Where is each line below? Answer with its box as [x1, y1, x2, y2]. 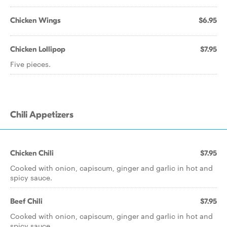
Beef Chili [10, 197, 43, 206]
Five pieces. [10, 59, 51, 69]
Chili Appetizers [10, 109, 73, 120]
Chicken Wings [10, 16, 61, 25]
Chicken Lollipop [10, 45, 65, 54]
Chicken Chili [10, 148, 54, 158]
